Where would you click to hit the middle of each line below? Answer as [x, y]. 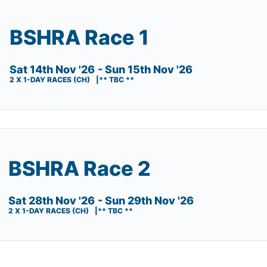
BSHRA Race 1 [80, 37]
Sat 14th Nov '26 [52, 70]
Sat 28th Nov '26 [52, 201]
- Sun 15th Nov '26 [145, 70]
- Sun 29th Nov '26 [146, 201]
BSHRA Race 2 [80, 168]
